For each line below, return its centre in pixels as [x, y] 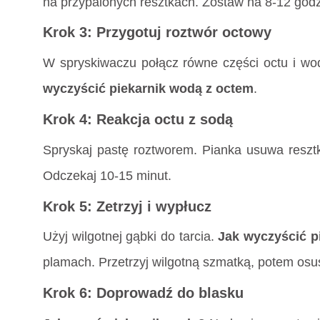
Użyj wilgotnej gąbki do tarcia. [131, 237]
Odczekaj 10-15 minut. [107, 175]
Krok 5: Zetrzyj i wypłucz [127, 206]
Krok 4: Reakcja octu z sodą [138, 119]
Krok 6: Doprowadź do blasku [143, 293]
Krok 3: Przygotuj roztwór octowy [157, 32]
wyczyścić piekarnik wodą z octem [148, 89]
